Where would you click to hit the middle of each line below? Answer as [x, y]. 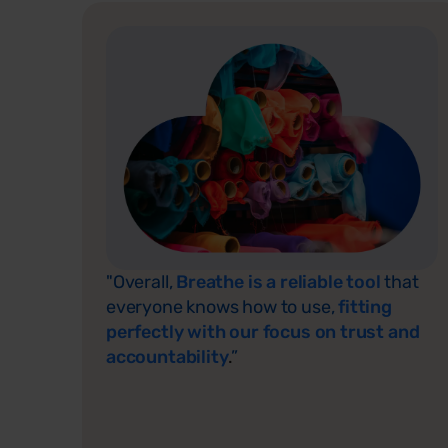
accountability [167, 356]
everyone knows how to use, [220, 306]
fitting [365, 306]
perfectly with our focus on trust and [263, 331]
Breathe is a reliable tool [278, 281]
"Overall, [139, 281]
